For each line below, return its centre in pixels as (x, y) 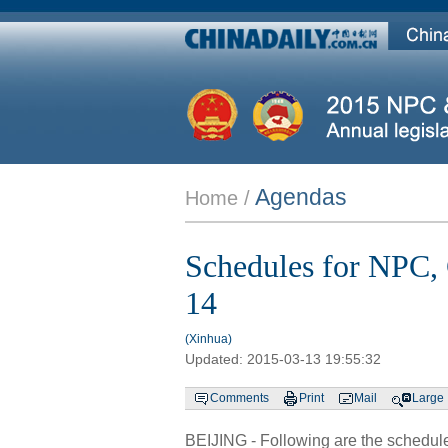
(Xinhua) (208, 339)
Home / (217, 198)
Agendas (300, 197)
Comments (239, 398)
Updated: (213, 359)
